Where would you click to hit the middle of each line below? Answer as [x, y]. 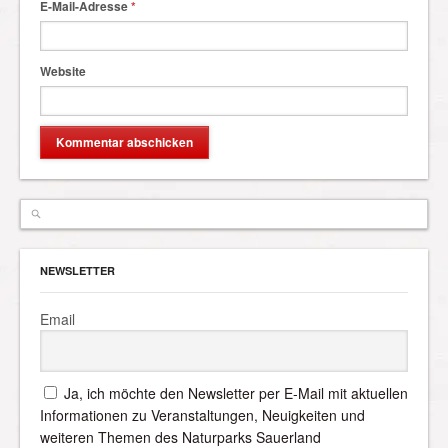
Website [63, 70]
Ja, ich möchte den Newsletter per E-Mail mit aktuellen [236, 392]
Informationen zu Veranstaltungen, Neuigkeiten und [202, 414]
